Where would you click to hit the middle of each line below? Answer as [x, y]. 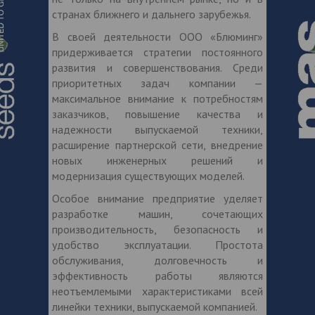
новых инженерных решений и [157, 161]
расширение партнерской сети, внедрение [157, 145]
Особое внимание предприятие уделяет [157, 199]
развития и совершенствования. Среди [157, 68]
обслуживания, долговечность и [157, 261]
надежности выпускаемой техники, [157, 130]
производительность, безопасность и [157, 230]
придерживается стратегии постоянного [157, 52]
